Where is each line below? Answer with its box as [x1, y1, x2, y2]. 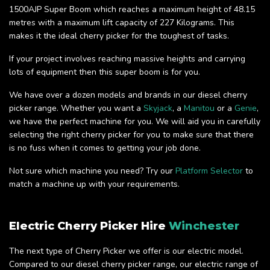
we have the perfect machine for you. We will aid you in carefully [9, 116, 260, 128]
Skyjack [143, 102, 172, 115]
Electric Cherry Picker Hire [9, 219, 169, 233]
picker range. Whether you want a [9, 102, 143, 115]
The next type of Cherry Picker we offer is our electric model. [9, 245, 243, 257]
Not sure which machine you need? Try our [9, 165, 175, 177]
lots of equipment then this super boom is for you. [9, 66, 200, 78]
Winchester [169, 219, 239, 233]
